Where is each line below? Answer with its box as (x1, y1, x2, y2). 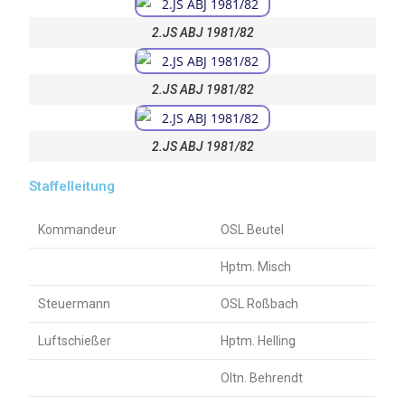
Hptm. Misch (221, 259, 292, 274)
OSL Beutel (221, 222, 285, 237)
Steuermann (38, 297, 111, 311)
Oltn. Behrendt (221, 371, 304, 385)
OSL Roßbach (221, 297, 299, 311)
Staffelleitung (29, 178, 116, 194)
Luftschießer (38, 334, 112, 348)
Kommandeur (38, 222, 118, 237)
